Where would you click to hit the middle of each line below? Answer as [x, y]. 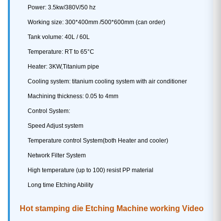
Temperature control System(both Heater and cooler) [98, 140]
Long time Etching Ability [60, 185]
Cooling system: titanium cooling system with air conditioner [107, 81]
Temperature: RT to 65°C [61, 52]
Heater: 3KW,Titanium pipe [63, 66]
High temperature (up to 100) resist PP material [90, 170]
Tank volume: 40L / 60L [58, 37]
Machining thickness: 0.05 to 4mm [73, 96]
